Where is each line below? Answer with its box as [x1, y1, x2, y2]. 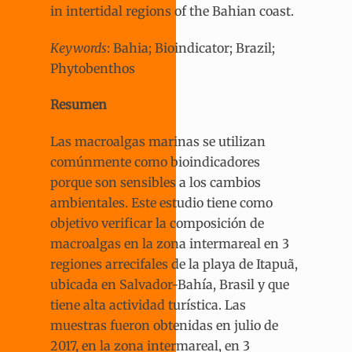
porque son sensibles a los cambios [50, 174, 261, 191]
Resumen [50, 97, 107, 113]
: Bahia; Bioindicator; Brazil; [107, 39, 275, 56]
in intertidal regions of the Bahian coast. [50, 2, 294, 19]
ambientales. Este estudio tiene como [50, 195, 273, 211]
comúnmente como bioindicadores [50, 154, 260, 170]
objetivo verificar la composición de [50, 215, 264, 232]
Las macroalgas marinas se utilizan [50, 134, 266, 150]
